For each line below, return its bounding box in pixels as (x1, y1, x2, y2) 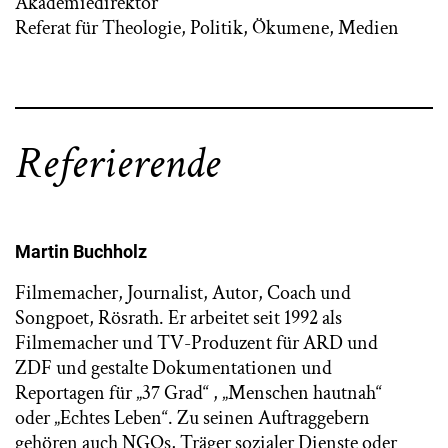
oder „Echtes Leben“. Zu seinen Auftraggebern (15, 405, 370, 432)
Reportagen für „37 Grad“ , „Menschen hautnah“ (15, 380, 382, 407)
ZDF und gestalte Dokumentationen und (15, 355, 332, 382)
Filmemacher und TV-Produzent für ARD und (15, 330, 378, 357)
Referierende (15, 134, 220, 194)
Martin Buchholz (15, 241, 147, 263)
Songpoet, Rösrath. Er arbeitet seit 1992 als (15, 305, 342, 332)
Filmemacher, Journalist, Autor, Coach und (15, 280, 351, 307)
